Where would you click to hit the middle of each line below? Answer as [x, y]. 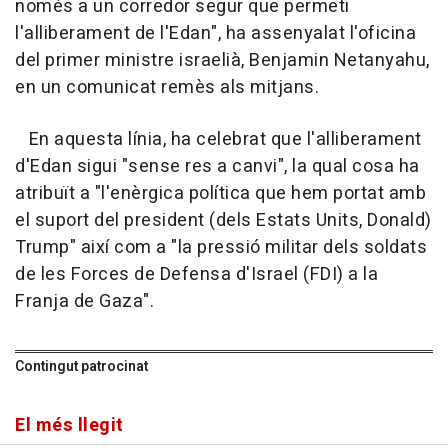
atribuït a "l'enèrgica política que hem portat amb [220, 194]
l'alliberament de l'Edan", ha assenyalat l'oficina [215, 34]
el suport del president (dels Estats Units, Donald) [223, 221]
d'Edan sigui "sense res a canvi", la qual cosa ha [217, 167]
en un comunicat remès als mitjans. [167, 88]
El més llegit [69, 426]
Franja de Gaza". [84, 302]
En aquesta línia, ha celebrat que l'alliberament [218, 140]
